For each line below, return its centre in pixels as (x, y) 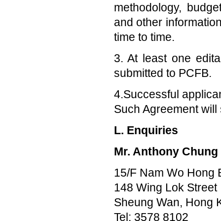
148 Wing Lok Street (165, 187)
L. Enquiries (146, 130)
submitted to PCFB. (163, 73)
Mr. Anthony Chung (166, 151)
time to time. (144, 37)
